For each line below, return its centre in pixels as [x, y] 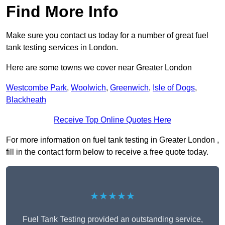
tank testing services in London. [62, 48]
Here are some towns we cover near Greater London [99, 68]
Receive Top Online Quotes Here [113, 120]
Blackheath [26, 100]
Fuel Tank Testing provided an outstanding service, [113, 219]
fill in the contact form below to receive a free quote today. [107, 152]
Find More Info [62, 12]
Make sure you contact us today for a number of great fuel [107, 36]
